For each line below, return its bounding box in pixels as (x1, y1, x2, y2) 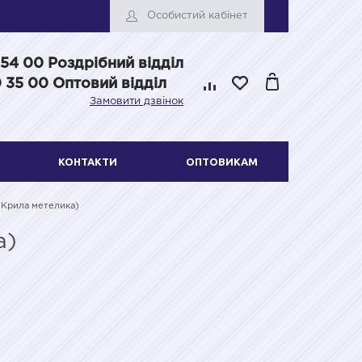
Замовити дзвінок (90, 97, 183, 106)
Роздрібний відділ (48, 57, 183, 70)
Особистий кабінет (147, 11, 248, 20)
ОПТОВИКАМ (185, 155, 258, 167)
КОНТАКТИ (57, 155, 117, 167)
